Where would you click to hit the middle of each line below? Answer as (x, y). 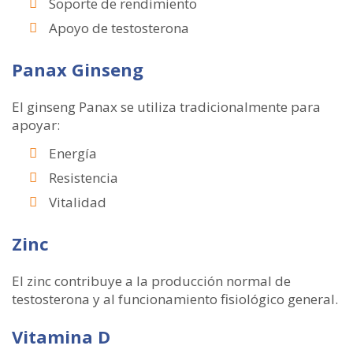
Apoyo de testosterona (119, 28)
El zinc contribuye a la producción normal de (151, 281)
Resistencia (84, 178)
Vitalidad (78, 203)
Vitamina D (61, 337)
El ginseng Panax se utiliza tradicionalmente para (166, 107)
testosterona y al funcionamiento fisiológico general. (175, 299)
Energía (73, 154)
